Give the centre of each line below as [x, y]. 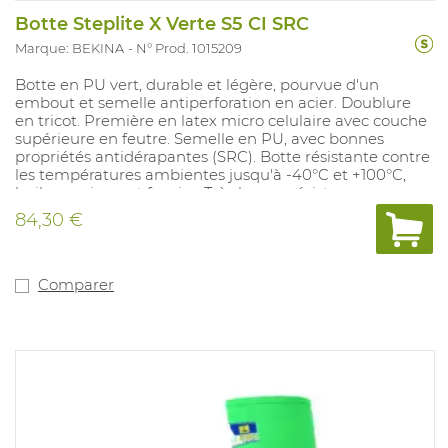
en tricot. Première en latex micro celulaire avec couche [221, 121]
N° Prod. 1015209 [189, 48]
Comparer [76, 285]
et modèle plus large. [93, 229]
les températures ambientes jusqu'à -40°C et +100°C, [210, 175]
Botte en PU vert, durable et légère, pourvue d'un [197, 85]
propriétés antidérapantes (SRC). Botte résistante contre [222, 157]
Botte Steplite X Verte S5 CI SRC [162, 24]
